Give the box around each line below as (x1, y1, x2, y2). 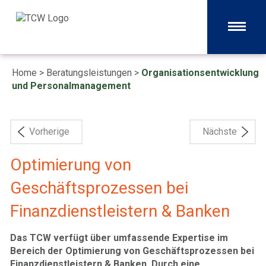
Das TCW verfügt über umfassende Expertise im (10, 232, 228, 243)
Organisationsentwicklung (141, 67, 259, 78)
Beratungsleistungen (46, 67, 132, 78)
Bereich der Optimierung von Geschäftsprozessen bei (10, 245, 254, 256)
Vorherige (29, 126, 69, 137)
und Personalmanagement (12, 80, 131, 91)
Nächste (202, 126, 237, 137)
